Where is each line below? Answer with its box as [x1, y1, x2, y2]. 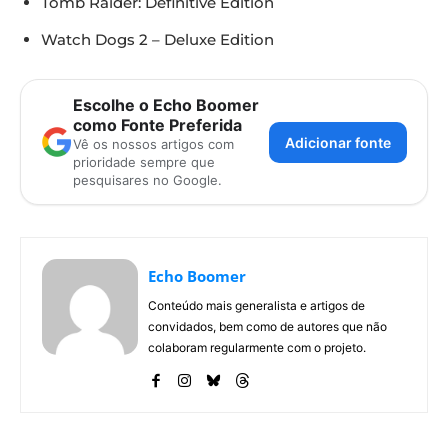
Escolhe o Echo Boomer [73, 95, 259, 116]
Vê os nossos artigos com [73, 136, 234, 153]
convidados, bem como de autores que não [148, 319, 387, 335]
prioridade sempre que [73, 154, 215, 171]
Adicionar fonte [285, 133, 391, 151]
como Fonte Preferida [73, 115, 242, 136]
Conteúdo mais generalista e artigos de [148, 298, 365, 314]
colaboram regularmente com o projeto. [148, 340, 366, 356]
